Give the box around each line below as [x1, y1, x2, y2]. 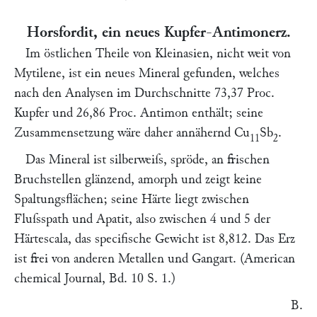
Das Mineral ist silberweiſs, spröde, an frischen [25, 153, 270, 166]
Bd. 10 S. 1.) [105, 272, 175, 285]
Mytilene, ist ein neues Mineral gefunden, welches [14, 67, 279, 80]
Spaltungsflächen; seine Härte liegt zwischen [14, 192, 249, 206]
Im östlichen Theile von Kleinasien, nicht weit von [25, 47, 291, 60]
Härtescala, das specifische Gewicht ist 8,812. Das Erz [14, 232, 295, 246]
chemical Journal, [14, 272, 105, 285]
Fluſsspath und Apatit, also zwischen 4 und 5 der [14, 212, 270, 226]
